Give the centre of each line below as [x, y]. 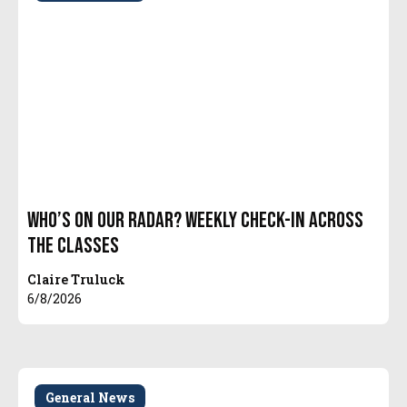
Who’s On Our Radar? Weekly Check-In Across [196, 221]
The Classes [74, 246]
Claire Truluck [77, 280]
